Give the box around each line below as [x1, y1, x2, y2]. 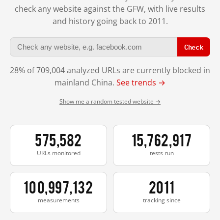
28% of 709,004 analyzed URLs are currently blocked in [10, 64, 210, 76]
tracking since [142, 195, 181, 204]
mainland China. [55, 77, 116, 88]
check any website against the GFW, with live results [15, 3, 205, 14]
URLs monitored [36, 148, 81, 157]
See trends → [116, 77, 165, 88]
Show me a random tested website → [59, 97, 161, 106]
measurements [37, 195, 80, 204]
